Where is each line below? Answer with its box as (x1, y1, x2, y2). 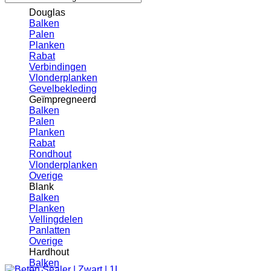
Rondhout (29, 149, 71, 159)
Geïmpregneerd (29, 94, 96, 105)
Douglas (29, 7, 65, 18)
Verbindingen (29, 62, 87, 72)
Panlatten (29, 225, 70, 235)
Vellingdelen (29, 214, 83, 224)
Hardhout (29, 247, 69, 257)
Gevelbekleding (29, 83, 97, 94)
